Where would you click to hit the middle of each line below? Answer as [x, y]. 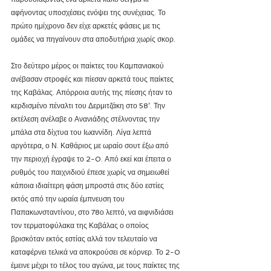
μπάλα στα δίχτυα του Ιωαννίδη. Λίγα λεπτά [82, 132]
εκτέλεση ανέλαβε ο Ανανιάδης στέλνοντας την [86, 119]
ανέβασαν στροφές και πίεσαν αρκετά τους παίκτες [93, 79]
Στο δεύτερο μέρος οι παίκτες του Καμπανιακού [88, 66]
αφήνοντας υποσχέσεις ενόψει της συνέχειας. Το [89, 13]
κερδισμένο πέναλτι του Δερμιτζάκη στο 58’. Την [89, 106]
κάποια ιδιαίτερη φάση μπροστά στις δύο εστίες [88, 186]
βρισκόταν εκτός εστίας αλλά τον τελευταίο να [85, 239]
